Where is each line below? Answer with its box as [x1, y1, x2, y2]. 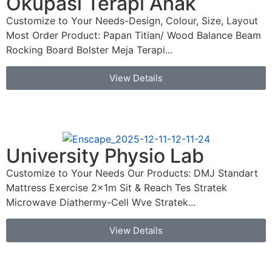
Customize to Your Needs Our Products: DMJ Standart [6, 167, 258, 180]
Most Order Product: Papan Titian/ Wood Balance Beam [6, 29, 261, 42]
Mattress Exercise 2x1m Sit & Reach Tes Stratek [6, 182, 227, 194]
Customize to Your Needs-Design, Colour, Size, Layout [6, 15, 258, 27]
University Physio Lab [6, 144, 204, 168]
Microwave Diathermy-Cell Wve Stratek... [6, 196, 195, 209]
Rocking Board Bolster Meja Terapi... [6, 44, 172, 56]
